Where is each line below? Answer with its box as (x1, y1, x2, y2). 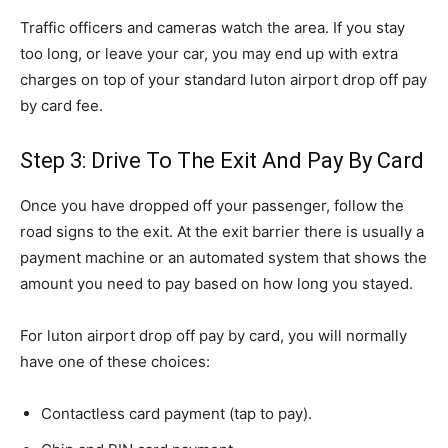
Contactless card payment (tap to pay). (41, 404, 312, 423)
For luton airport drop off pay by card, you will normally (20, 326, 407, 345)
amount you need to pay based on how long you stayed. (20, 274, 413, 293)
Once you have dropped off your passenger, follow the (20, 196, 404, 215)
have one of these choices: (20, 352, 210, 371)
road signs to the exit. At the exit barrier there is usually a (20, 222, 424, 241)
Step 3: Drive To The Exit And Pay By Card (20, 148, 424, 173)
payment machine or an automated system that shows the (20, 248, 427, 267)
